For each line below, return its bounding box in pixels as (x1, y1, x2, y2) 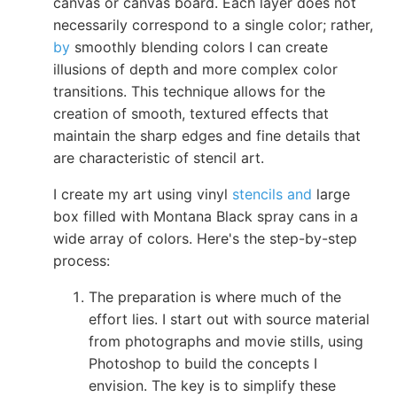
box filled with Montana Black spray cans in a (53, 206, 358, 225)
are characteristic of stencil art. (53, 148, 264, 167)
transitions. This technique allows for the (53, 82, 325, 100)
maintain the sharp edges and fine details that (53, 126, 361, 144)
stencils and (232, 184, 312, 203)
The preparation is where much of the (89, 287, 341, 306)
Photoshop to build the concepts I (89, 354, 317, 372)
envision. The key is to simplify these (89, 376, 336, 394)
